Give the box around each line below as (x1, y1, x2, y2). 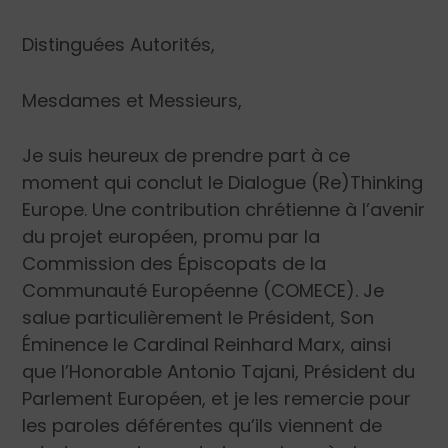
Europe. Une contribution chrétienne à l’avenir (22, 197, 426, 223)
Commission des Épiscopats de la (22, 251, 327, 277)
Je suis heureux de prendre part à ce (22, 143, 351, 169)
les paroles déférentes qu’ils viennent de (22, 413, 383, 439)
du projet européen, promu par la (22, 224, 321, 250)
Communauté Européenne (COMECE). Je (22, 278, 385, 304)
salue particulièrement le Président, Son (22, 305, 375, 331)
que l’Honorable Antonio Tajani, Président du (22, 359, 416, 385)
